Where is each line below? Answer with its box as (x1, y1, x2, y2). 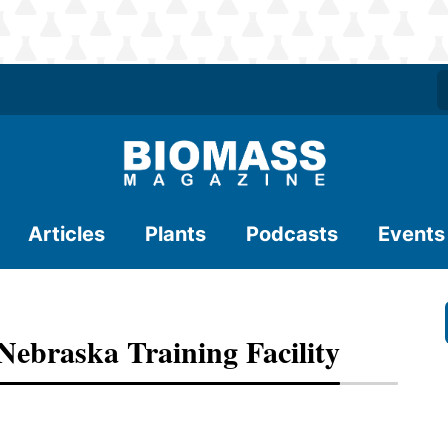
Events (378, 222, 445, 246)
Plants (145, 222, 206, 246)
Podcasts (246, 222, 338, 246)
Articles (28, 222, 105, 246)
